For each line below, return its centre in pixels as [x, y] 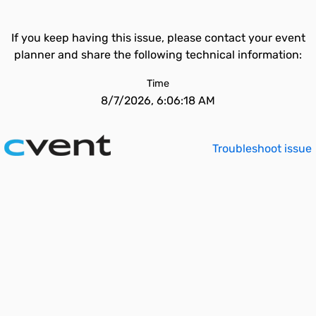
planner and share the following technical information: [158, 55]
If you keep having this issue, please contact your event [158, 38]
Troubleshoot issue [262, 148]
